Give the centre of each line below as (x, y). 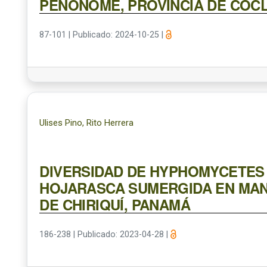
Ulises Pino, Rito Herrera (87, 123)
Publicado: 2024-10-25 (117, 35)
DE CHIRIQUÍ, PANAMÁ (115, 204)
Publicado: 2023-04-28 (122, 235)
